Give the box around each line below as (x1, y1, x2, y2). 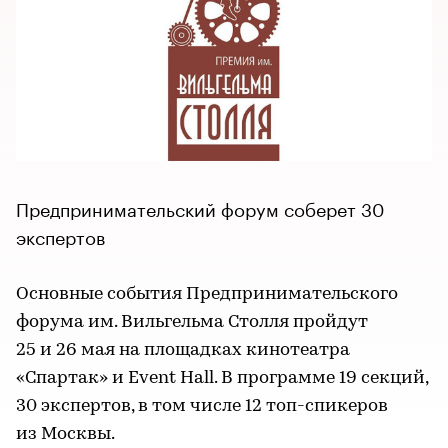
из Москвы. (16, 424, 115, 444)
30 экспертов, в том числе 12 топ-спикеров (16, 396, 388, 416)
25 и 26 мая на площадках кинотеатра (16, 340, 350, 360)
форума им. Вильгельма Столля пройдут (16, 312, 368, 332)
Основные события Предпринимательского (16, 284, 398, 304)
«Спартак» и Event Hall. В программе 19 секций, (16, 368, 428, 388)
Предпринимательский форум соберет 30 (16, 192, 384, 221)
